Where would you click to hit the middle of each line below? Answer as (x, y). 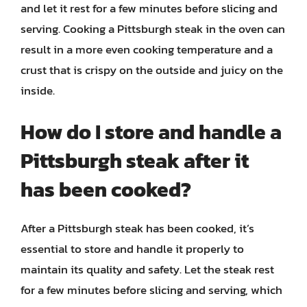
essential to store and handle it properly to (132, 249)
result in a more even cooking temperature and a (147, 49)
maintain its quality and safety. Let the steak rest (147, 269)
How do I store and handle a (151, 132)
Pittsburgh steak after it (135, 161)
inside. (38, 90)
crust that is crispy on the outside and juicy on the (152, 70)
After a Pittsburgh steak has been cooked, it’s (137, 228)
